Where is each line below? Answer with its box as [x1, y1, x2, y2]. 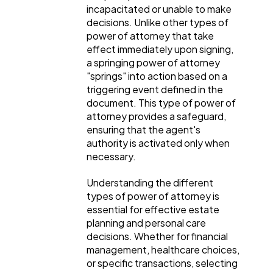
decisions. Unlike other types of [87, 15, 229, 29]
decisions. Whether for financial [87, 229, 228, 243]
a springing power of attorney [87, 55, 220, 69]
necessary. [87, 149, 136, 163]
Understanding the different [87, 175, 213, 189]
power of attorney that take [87, 29, 214, 42]
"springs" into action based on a [87, 69, 227, 82]
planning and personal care [87, 216, 206, 229]
